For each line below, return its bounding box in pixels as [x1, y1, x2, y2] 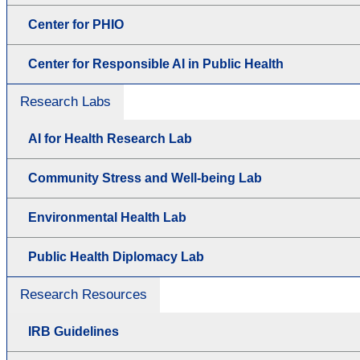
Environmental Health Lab [28, 210, 186, 224]
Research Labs [20, 93, 111, 109]
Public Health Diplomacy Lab [28, 249, 204, 264]
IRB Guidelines [28, 324, 119, 338]
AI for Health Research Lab [28, 131, 192, 145]
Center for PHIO [28, 17, 124, 31]
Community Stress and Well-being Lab [28, 170, 262, 185]
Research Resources [20, 286, 147, 302]
